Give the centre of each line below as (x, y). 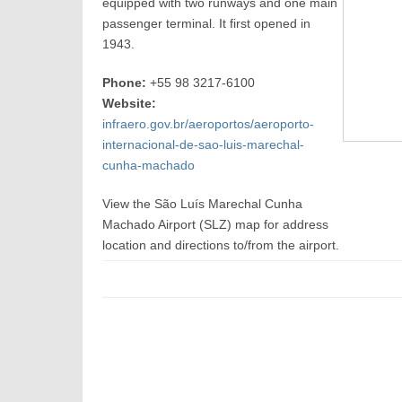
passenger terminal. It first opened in (207, 23)
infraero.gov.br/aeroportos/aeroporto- (209, 124)
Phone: (125, 83)
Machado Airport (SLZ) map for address (216, 224)
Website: (130, 103)
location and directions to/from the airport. (221, 245)
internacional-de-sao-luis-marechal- (204, 144)
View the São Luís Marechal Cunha (203, 204)
